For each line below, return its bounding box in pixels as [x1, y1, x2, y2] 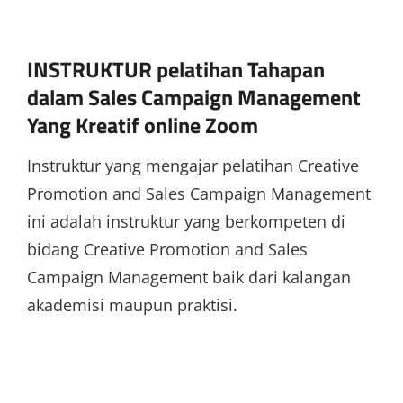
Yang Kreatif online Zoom [27, 108, 258, 141]
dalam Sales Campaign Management [27, 80, 361, 113]
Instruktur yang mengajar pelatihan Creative [27, 154, 359, 176]
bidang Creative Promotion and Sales [27, 237, 308, 260]
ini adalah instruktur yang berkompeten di [27, 210, 345, 232]
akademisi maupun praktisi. [27, 293, 237, 316]
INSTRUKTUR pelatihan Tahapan [27, 52, 325, 85]
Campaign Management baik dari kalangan [27, 265, 351, 288]
